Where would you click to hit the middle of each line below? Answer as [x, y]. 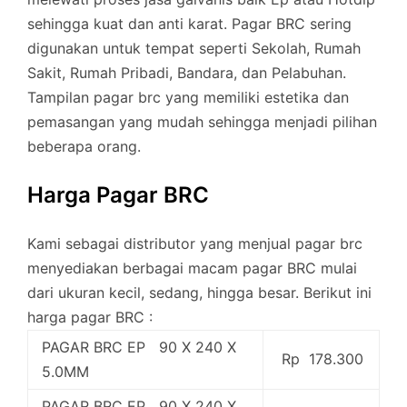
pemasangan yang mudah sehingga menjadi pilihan [202, 122]
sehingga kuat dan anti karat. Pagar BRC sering [189, 24]
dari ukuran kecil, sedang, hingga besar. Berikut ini [199, 292]
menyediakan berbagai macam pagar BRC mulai [192, 268]
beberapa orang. [84, 146]
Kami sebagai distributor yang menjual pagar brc [195, 243]
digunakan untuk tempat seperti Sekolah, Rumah [194, 48]
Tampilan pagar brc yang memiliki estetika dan [188, 97]
